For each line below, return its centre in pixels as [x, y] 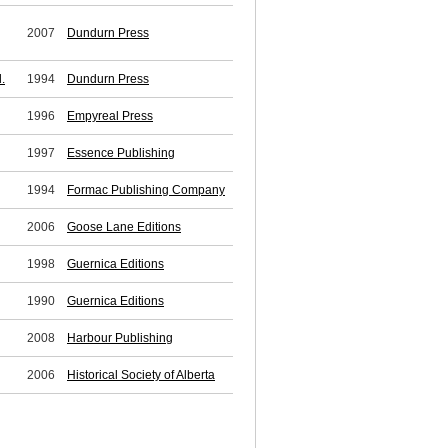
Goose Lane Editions [124, 227]
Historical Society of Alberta [141, 375]
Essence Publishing [121, 153]
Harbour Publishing [120, 338]
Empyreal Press [110, 116]
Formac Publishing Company [146, 190]
